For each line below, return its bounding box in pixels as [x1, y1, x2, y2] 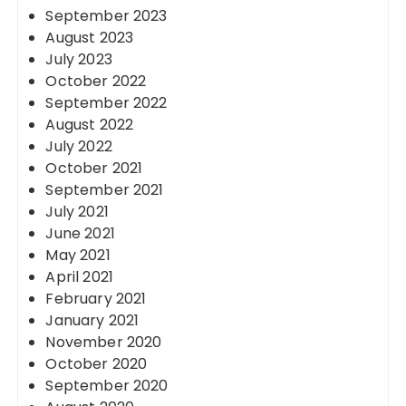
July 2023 [45, 49, 112, 70]
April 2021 [45, 266, 113, 287]
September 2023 [45, 5, 168, 26]
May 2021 [45, 245, 111, 266]
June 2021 [45, 223, 115, 244]
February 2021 [45, 288, 147, 309]
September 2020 [45, 375, 169, 396]
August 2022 [45, 114, 134, 135]
